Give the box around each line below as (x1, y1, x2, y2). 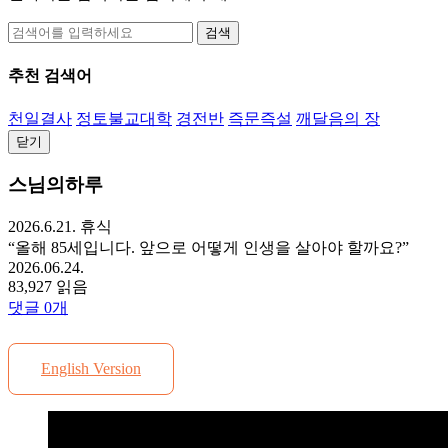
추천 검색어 (8, 67, 92, 85)
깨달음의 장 (296, 109, 380, 127)
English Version (41, 359, 141, 377)
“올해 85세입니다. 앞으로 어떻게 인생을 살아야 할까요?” (8, 238, 409, 256)
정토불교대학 (76, 109, 172, 127)
